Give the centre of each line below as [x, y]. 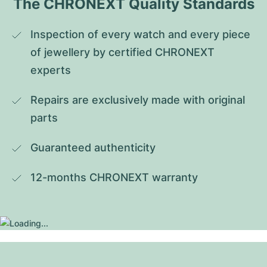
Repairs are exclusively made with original [138, 100]
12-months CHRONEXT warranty [114, 177]
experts [51, 70]
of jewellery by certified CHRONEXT [122, 52]
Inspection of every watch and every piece [140, 34]
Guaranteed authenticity [93, 148]
